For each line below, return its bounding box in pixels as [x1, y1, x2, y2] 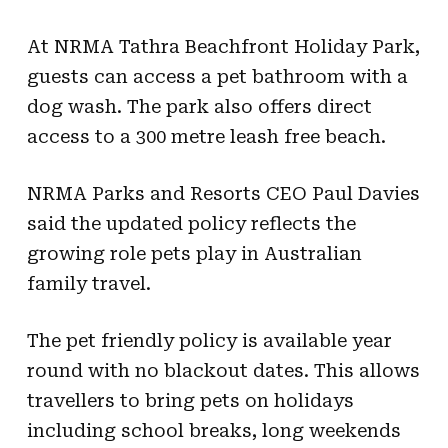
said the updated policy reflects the [26, 212, 356, 234]
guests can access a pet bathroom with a [26, 65, 408, 87]
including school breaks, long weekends [26, 419, 401, 441]
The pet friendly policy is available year [26, 329, 392, 351]
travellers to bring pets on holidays [26, 389, 354, 411]
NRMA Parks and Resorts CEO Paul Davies [26, 182, 420, 204]
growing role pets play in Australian [26, 242, 362, 264]
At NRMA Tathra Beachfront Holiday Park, [26, 35, 420, 57]
